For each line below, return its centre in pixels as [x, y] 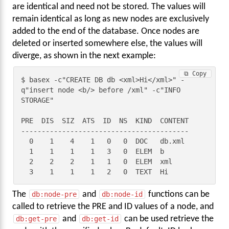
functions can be [178, 195]
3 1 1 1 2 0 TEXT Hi [99, 171]
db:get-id [100, 219]
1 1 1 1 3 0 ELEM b [25, 151]
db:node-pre [54, 194]
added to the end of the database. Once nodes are [106, 32]
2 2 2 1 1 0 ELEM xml [25, 161]
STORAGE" [38, 100]
